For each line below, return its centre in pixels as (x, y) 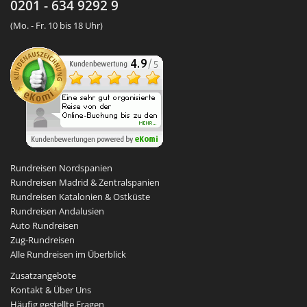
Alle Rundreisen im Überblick (68, 255)
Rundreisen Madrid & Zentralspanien (85, 183)
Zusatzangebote (43, 276)
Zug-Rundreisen (42, 240)
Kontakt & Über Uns (51, 290)
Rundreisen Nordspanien (61, 168)
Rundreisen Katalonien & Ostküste (80, 197)
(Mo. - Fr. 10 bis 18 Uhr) (57, 26)
